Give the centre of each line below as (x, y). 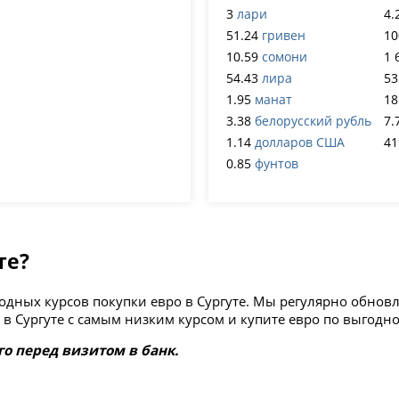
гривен (284, 36)
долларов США (300, 142)
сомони (285, 57)
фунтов (277, 164)
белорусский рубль (313, 121)
